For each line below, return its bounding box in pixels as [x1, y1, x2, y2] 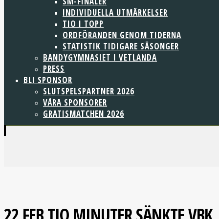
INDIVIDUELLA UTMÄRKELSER [63, 7, 168, 18]
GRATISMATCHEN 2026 [43, 108, 124, 119]
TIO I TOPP [63, 18, 104, 29]
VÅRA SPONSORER [43, 97, 107, 108]
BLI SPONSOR [23, 74, 72, 86]
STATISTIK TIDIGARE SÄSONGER [63, 41, 179, 52]
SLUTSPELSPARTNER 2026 [43, 86, 134, 97]
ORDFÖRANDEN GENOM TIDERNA [63, 29, 181, 41]
